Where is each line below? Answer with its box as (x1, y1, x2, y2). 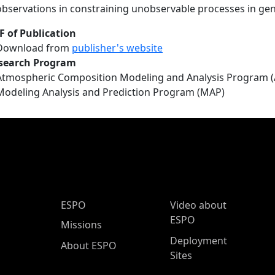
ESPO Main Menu (41, 196, 149, 213)
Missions (61, 218, 102, 231)
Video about (170, 198, 227, 212)
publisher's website (72, 41, 163, 55)
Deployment (170, 234, 227, 247)
